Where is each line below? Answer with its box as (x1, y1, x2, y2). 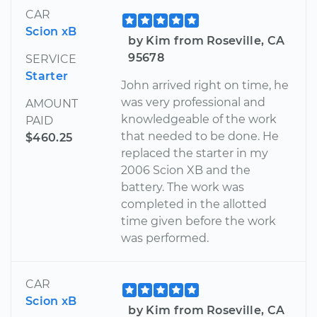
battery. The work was (121, 180, 245, 194)
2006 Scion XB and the (121, 163, 251, 177)
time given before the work (121, 214, 277, 228)
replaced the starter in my (121, 146, 269, 160)
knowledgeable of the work (121, 112, 277, 126)
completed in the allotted (121, 197, 267, 211)
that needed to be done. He (121, 129, 279, 143)
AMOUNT (25, 96, 78, 110)
